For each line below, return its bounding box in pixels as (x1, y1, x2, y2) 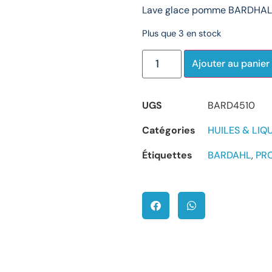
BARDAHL (208, 149, 251, 162)
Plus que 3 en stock (142, 27, 221, 40)
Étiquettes (142, 149, 192, 162)
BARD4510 (208, 99, 255, 112)
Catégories (142, 124, 195, 137)
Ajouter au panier (192, 57, 270, 70)
